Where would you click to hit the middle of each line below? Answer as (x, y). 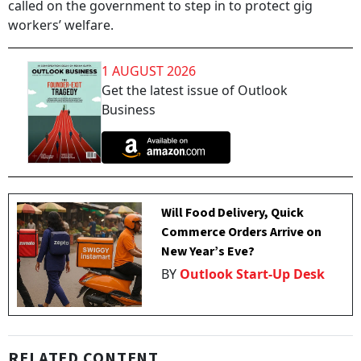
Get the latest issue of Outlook (195, 90)
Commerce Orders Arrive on (242, 232)
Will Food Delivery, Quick (233, 213)
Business (129, 110)
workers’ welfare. (61, 25)
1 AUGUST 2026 (149, 71)
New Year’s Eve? (208, 252)
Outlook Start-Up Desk (253, 274)
